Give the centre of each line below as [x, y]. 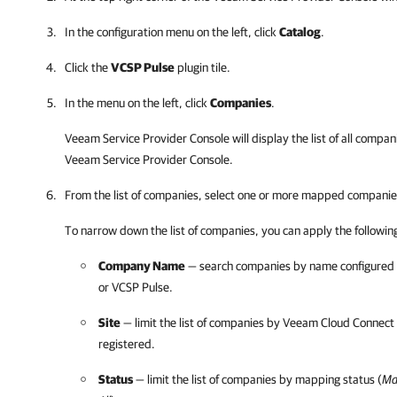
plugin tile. [202, 67]
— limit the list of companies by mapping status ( [257, 379]
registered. [127, 344]
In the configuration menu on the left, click [172, 32]
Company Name [142, 266]
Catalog [300, 32]
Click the [88, 67]
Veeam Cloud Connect [339, 323]
